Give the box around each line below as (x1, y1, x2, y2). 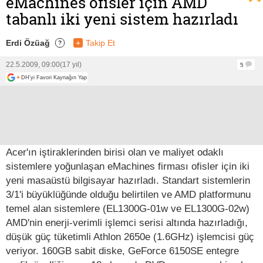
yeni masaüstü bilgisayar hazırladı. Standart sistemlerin (6, 174, 250, 186)
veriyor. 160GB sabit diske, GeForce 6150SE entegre (6, 244, 239, 257)
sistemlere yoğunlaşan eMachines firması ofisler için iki (6, 160, 249, 172)
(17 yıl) (60, 60, 82, 69)
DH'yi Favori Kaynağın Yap (21, 74, 87, 80)
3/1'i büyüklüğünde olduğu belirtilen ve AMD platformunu (6, 188, 251, 200)
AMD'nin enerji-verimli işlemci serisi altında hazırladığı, (6, 216, 248, 228)
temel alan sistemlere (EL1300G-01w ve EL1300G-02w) (6, 202, 249, 214)
